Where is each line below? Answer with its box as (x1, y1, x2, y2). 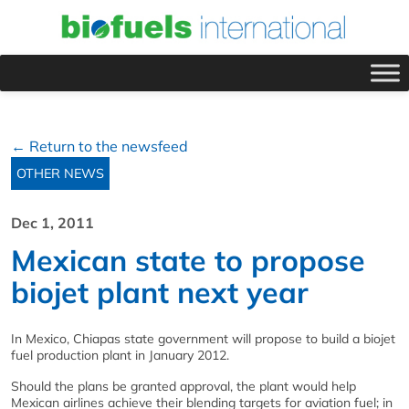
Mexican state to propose (11, 241, 365, 278)
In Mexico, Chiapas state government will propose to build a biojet (11, 330, 395, 347)
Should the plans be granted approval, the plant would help (11, 377, 356, 394)
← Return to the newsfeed (11, 136, 188, 155)
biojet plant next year (11, 273, 309, 310)
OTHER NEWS (16, 164, 104, 182)
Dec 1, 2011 (11, 213, 94, 232)
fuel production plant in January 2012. (11, 346, 229, 363)
